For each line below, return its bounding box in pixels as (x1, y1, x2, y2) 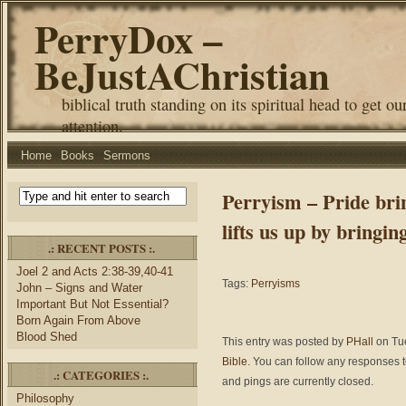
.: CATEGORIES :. (53, 366, 149, 383)
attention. (62, 115, 123, 137)
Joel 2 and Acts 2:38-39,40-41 (16, 265, 173, 278)
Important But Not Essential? (16, 297, 169, 311)
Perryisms (251, 277, 300, 290)
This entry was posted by (222, 335, 346, 348)
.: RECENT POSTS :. (47, 239, 155, 256)
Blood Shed (16, 330, 77, 343)
